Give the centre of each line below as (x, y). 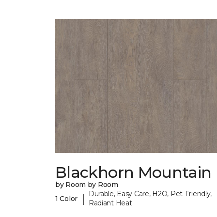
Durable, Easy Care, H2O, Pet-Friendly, (150, 194)
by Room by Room (87, 185)
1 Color (67, 198)
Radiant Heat (110, 203)
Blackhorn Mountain (133, 172)
